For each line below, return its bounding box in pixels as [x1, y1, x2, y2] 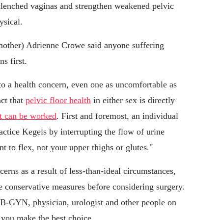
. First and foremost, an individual [56, 111, 178, 121]
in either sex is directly [91, 95, 175, 106]
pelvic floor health [26, 95, 91, 106]
